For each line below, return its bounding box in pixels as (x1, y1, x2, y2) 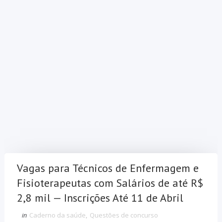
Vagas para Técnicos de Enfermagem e (16, 161, 199, 175)
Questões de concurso (89, 211, 158, 220)
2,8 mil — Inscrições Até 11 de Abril (16, 191, 183, 205)
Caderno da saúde (29, 211, 86, 220)
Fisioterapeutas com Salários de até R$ (16, 176, 203, 190)
